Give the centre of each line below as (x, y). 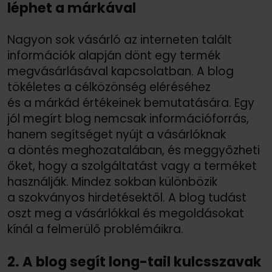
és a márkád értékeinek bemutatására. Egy (131, 103)
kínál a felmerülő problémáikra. (95, 229)
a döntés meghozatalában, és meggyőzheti (134, 151)
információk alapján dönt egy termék (114, 56)
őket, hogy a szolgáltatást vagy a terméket (132, 166)
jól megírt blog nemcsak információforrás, (128, 119)
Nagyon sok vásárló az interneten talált (120, 40)
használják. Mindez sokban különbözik (112, 182)
